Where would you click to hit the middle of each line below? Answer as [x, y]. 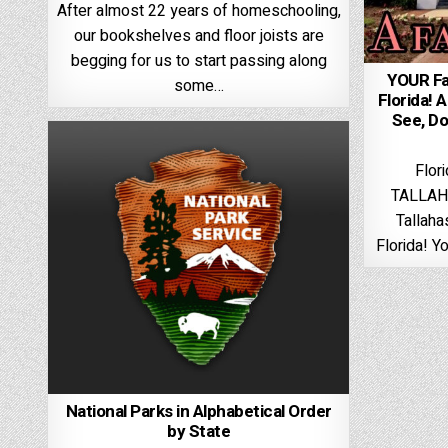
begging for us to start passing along [198, 60]
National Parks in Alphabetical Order [198, 411]
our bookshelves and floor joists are [198, 35]
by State [199, 431]
